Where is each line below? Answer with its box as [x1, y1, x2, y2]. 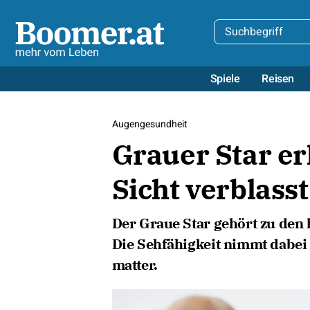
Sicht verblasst [111, 171, 309, 207]
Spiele [210, 70, 240, 87]
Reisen [262, 70, 294, 87]
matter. [111, 255, 158, 274]
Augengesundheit [111, 117, 188, 131]
